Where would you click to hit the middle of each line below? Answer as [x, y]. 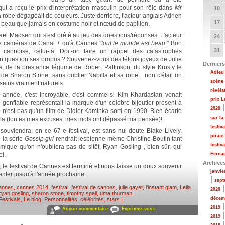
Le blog [32, 199]
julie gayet [130, 187]
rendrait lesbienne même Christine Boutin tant [118, 139]
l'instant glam [161, 187]
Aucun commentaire [85, 209]
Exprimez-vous [138, 209]
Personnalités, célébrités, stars [82, 199]
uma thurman [116, 193]
